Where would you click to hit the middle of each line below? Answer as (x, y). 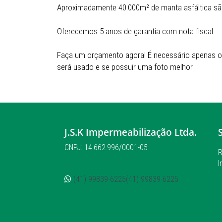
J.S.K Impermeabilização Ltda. (131, 132)
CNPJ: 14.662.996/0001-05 (106, 147)
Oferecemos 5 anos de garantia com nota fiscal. (136, 31)
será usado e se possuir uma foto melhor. (125, 67)
